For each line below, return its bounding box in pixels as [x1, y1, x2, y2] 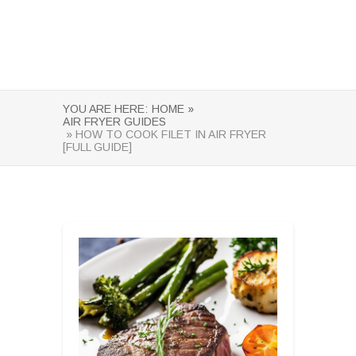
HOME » [152, 103, 194, 115]
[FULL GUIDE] [63, 141, 132, 153]
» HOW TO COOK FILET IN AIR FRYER [63, 128, 266, 141]
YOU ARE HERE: [63, 103, 148, 115]
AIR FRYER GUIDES [63, 115, 166, 128]
